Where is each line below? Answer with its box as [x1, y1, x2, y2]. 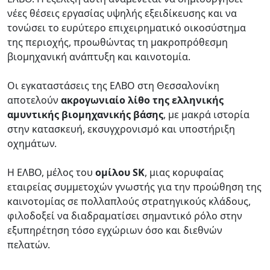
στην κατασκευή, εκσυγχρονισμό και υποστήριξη [7, 122, 235, 136]
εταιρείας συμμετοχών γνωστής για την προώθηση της [7, 180, 262, 193]
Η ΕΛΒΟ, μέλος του [7, 165, 95, 179]
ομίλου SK [95, 165, 145, 179]
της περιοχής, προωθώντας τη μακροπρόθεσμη [7, 35, 228, 49]
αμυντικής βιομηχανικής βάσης [7, 107, 163, 121]
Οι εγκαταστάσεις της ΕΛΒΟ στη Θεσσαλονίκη [7, 78, 219, 92]
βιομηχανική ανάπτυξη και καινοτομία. [7, 49, 190, 63]
